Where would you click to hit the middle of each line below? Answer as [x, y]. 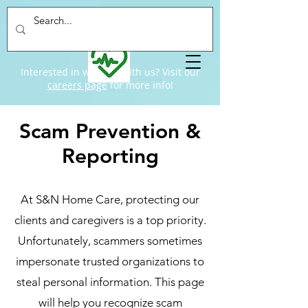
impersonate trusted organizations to [110, 261]
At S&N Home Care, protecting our [110, 199]
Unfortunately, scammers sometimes [110, 241]
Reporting [110, 156]
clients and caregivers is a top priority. [110, 220]
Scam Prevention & [110, 131]
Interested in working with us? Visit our [110, 72]
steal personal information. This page [110, 282]
